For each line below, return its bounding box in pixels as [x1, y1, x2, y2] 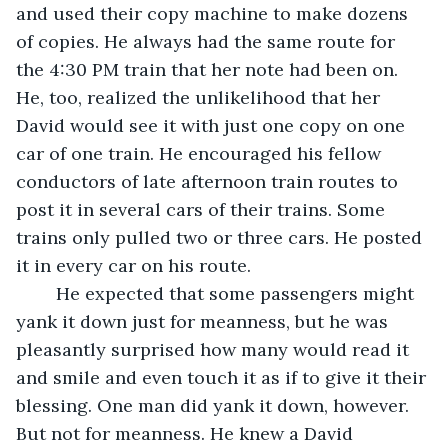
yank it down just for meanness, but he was [16, 309, 393, 333]
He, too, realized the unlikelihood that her [16, 85, 385, 109]
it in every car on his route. [16, 253, 256, 277]
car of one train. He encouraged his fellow [16, 141, 386, 165]
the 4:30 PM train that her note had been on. [16, 57, 403, 81]
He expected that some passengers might [36, 281, 56, 305]
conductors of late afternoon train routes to [16, 169, 403, 193]
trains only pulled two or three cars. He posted [16, 225, 427, 249]
